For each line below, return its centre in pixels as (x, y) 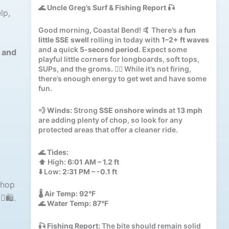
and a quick (59, 49)
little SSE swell (63, 39)
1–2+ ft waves (185, 39)
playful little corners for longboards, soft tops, (119, 59)
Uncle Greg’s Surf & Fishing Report (106, 7)
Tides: (58, 152)
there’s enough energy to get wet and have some (122, 78)
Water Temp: (69, 203)
